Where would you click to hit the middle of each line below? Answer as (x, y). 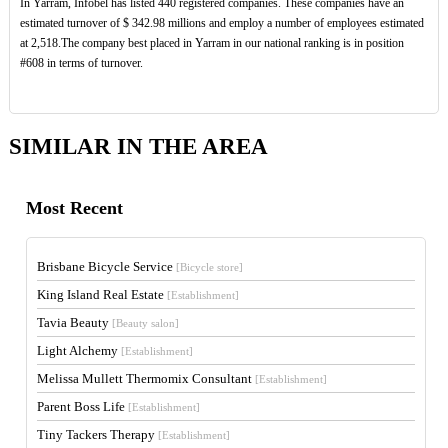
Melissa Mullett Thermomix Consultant (146, 378)
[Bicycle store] (210, 266)
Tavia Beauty (75, 322)
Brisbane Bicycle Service (107, 266)
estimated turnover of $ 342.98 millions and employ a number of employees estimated (221, 23)
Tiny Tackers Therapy (98, 434)
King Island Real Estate (102, 294)
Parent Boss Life (83, 406)
